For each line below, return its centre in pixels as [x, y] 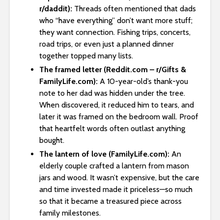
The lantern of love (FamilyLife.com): [104, 154]
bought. [52, 140]
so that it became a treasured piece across [110, 201]
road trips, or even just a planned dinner [107, 44]
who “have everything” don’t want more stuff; [116, 21]
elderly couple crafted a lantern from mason [114, 166]
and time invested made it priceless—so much [116, 190]
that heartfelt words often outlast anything [112, 129]
